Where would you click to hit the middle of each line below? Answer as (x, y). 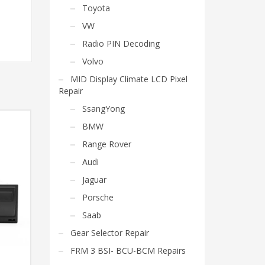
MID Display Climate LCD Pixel (129, 79)
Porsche (98, 197)
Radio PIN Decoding (121, 43)
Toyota (96, 8)
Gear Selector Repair (109, 233)
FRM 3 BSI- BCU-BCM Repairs (128, 251)
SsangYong (103, 109)
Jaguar (94, 180)
